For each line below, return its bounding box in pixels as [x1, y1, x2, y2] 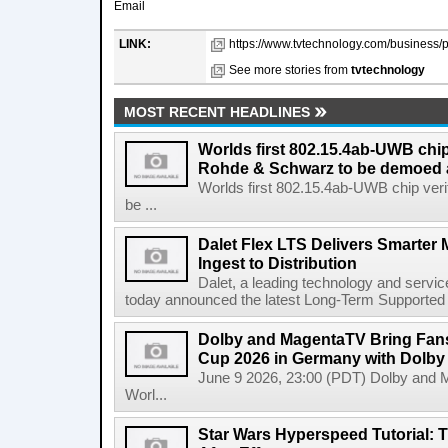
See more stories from [229, 63, 351, 77]
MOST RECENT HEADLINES [124, 104, 310, 120]
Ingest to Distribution [198, 254, 357, 272]
